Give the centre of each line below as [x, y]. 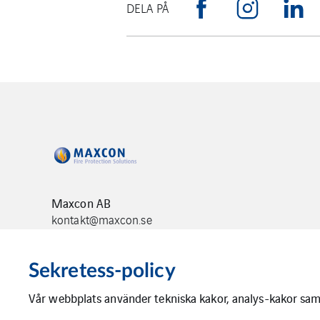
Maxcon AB [81, 203]
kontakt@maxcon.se [102, 219]
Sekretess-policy [102, 271]
